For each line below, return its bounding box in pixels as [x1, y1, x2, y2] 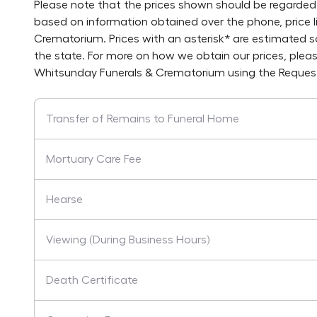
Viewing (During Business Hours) [46, 234, 209, 246]
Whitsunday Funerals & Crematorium [34, 67, 225, 79]
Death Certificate [46, 275, 138, 286]
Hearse [46, 194, 83, 205]
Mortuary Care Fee [46, 154, 142, 165]
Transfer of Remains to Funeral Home [46, 113, 239, 125]
